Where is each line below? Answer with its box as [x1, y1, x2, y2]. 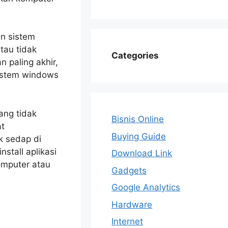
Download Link [111, 148, 173, 158]
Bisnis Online [111, 114, 164, 124]
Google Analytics [111, 182, 181, 192]
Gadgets [111, 165, 147, 176]
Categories [111, 50, 159, 61]
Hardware [111, 199, 153, 210]
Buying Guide [111, 131, 166, 141]
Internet [111, 216, 144, 226]
